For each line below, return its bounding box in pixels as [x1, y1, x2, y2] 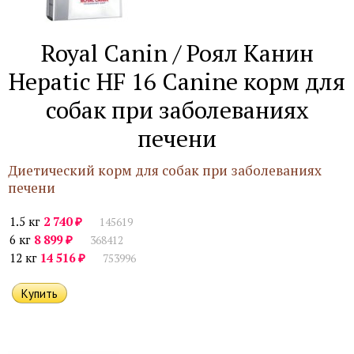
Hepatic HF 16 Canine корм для [9, 66, 345, 97]
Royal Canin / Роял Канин [40, 37, 314, 69]
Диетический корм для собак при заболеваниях [8, 161, 322, 179]
